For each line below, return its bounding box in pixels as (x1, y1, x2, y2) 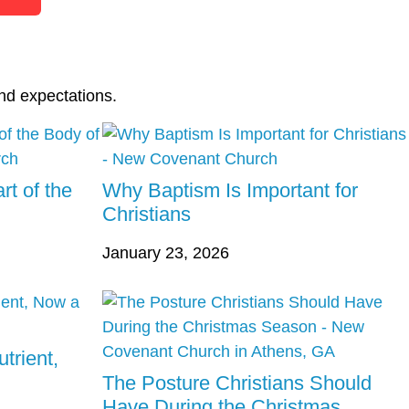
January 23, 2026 (102, 244, 229, 263)
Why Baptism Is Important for (102, 179, 358, 203)
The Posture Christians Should (102, 372, 372, 395)
